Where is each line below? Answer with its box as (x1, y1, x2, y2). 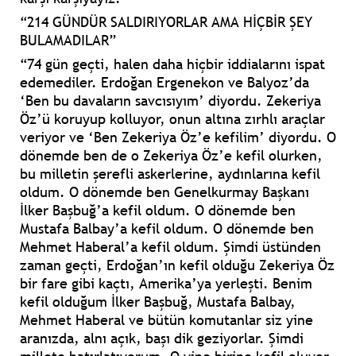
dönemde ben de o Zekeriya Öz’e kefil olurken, (20, 146, 323, 165)
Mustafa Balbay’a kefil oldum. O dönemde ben (20, 219, 314, 238)
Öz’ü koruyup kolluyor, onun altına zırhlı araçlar (20, 110, 325, 129)
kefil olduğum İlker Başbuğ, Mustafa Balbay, (20, 292, 296, 311)
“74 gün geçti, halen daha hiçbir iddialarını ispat (20, 55, 325, 74)
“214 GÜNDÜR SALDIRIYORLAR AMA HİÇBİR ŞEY (20, 13, 312, 32)
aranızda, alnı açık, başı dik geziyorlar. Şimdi (20, 329, 304, 348)
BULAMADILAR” (20, 31, 116, 50)
